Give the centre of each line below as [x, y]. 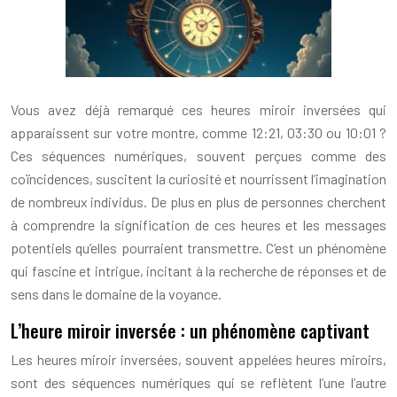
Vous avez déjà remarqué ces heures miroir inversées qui [198, 109]
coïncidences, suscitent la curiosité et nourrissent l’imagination [198, 179]
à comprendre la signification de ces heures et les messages [198, 225]
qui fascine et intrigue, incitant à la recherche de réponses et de [198, 271]
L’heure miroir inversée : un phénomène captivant [190, 331]
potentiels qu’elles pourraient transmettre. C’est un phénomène [198, 248]
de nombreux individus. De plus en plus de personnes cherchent [198, 202]
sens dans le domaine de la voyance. [116, 294]
